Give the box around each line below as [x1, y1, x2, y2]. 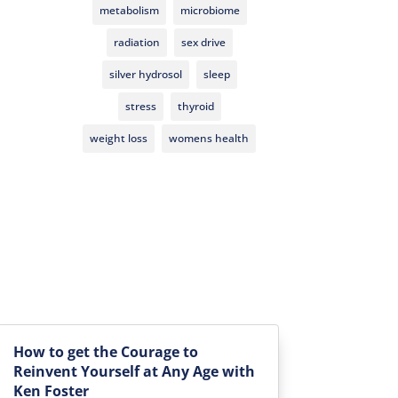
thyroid [177, 98, 214, 114]
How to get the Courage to [12, 342, 198, 362]
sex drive [180, 34, 226, 50]
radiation [113, 34, 160, 50]
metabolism [99, 2, 159, 18]
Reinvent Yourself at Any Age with [12, 362, 255, 382]
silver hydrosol [108, 66, 182, 82]
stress [124, 98, 156, 114]
